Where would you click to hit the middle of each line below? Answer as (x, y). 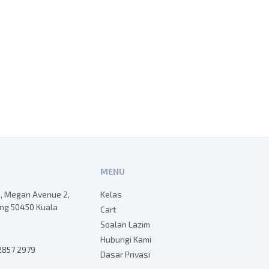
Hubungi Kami (126, 239)
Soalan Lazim (125, 224)
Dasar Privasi (125, 254)
